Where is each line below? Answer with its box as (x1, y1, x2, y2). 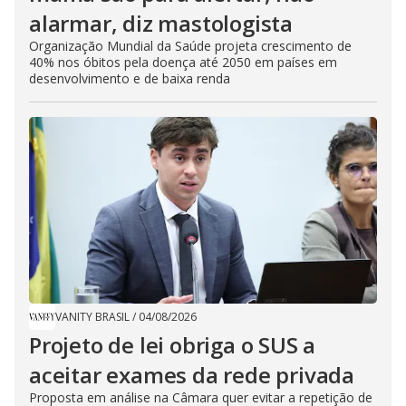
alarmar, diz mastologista (29, 8, 294, 38)
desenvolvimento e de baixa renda (29, 70, 230, 87)
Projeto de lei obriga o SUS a (29, 330, 316, 360)
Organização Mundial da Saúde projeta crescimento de (29, 37, 352, 54)
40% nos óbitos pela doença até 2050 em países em (29, 53, 337, 71)
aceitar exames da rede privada (29, 360, 354, 390)
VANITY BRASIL (55, 309, 130, 324)
